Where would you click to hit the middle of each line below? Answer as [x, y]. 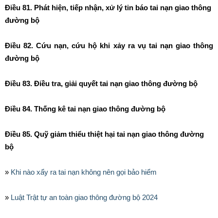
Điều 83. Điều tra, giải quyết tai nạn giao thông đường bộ [101, 83]
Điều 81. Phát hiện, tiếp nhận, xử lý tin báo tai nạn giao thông [108, 8]
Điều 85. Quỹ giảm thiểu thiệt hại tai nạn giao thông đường [104, 134]
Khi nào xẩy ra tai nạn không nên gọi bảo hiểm [84, 172]
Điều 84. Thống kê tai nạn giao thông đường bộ [85, 109]
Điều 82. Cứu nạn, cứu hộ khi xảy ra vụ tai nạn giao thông [109, 45]
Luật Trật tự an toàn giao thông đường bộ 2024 [84, 197]
